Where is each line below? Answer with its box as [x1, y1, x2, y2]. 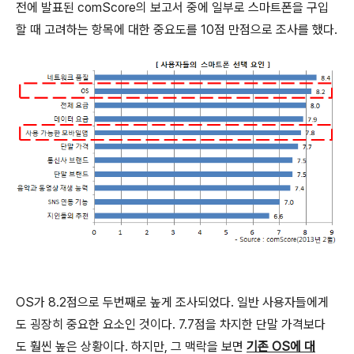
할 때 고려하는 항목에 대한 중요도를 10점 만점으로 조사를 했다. [16, 21, 337, 37]
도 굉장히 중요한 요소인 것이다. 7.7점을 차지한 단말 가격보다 [16, 316, 326, 332]
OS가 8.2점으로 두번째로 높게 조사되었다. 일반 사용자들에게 [16, 294, 329, 310]
